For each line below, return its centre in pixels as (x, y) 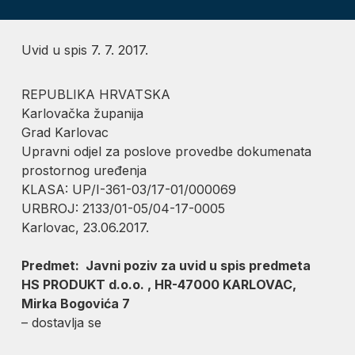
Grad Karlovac (65, 132)
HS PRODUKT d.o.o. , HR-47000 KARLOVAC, (159, 284)
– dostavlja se (62, 322)
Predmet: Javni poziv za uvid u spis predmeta (166, 265)
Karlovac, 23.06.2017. (86, 227)
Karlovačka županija (83, 113)
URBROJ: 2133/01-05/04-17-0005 (124, 208)
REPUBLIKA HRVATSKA (96, 94)
